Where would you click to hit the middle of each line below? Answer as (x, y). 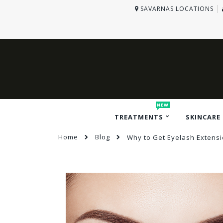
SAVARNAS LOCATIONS (177, 9)
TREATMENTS (139, 117)
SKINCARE (203, 117)
